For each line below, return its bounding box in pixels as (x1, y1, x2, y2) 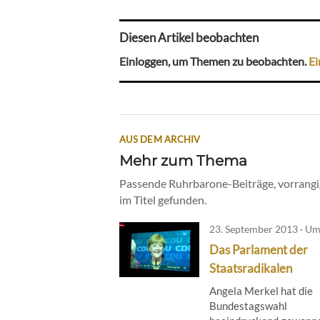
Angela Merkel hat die (209, 284, 313, 297)
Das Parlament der (209, 241, 308, 257)
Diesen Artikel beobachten (119, 30, 259, 46)
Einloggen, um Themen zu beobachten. (119, 54, 309, 68)
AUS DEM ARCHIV (119, 133, 201, 145)
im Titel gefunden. (119, 192, 206, 206)
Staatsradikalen (209, 260, 292, 276)
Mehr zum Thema (119, 151, 247, 169)
